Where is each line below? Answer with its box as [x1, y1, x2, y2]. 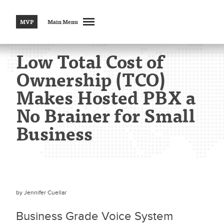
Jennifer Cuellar [24, 189, 66, 196]
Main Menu [47, 17, 78, 26]
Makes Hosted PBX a [16, 83, 195, 111]
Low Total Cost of [16, 47, 163, 75]
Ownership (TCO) [16, 65, 165, 93]
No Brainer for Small [16, 101, 195, 129]
